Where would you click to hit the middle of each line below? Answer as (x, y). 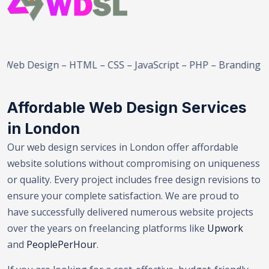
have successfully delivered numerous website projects (130, 212)
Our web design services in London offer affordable (123, 147)
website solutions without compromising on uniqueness (134, 163)
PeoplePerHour (62, 244)
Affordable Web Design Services (127, 107)
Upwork (225, 228)
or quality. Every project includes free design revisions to (134, 180)
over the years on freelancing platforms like (107, 228)
